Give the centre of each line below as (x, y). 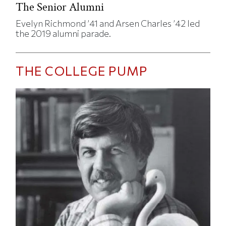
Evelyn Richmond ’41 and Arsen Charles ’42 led (108, 23)
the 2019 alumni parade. (64, 34)
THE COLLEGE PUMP (82, 71)
